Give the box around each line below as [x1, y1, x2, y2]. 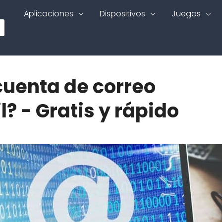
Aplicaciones [24, 8, 73, 19]
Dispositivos [100, 8, 145, 19]
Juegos [171, 8, 201, 19]
